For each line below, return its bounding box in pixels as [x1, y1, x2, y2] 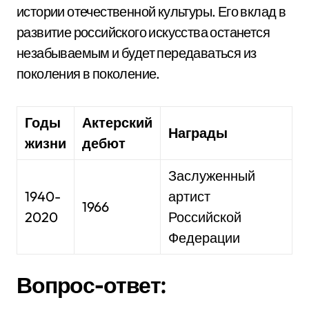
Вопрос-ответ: [17, 271, 166, 299]
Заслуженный [168, 167, 256, 184]
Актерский [82, 114, 152, 131]
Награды [168, 124, 228, 141]
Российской [168, 208, 242, 226]
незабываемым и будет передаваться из [17, 44, 257, 61]
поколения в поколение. [17, 65, 160, 82]
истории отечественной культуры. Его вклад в [17, 3, 286, 20]
